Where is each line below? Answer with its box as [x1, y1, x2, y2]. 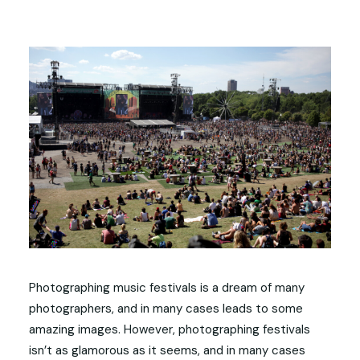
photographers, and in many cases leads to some [29, 301, 303, 317]
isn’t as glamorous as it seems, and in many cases [29, 342, 305, 358]
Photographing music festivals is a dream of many [29, 280, 305, 296]
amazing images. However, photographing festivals [29, 321, 310, 337]
